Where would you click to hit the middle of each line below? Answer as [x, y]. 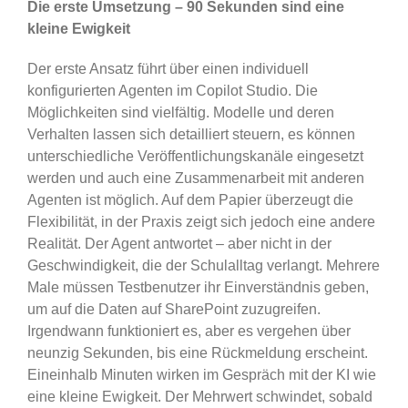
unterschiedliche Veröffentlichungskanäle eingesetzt [195, 157]
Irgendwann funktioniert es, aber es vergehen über [189, 331]
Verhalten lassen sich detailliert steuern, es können [191, 135]
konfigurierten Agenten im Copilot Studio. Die [172, 91]
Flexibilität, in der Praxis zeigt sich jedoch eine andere [201, 222]
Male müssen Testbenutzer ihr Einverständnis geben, [198, 288]
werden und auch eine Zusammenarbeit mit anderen [195, 178]
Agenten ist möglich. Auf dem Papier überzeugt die [190, 200]
